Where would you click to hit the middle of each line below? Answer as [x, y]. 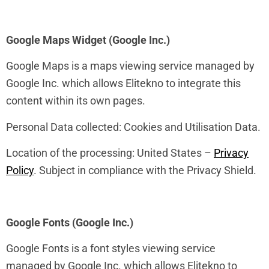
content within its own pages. [76, 101]
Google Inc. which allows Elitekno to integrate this [123, 83]
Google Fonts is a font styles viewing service [111, 249]
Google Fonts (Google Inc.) [70, 223]
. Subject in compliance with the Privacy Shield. [145, 171]
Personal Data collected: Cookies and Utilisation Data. [133, 127]
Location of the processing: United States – [110, 153]
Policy [20, 171]
